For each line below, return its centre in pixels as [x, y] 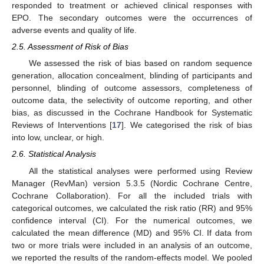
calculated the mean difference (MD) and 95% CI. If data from [132, 232]
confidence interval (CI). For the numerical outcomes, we [132, 220]
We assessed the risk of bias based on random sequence [140, 63]
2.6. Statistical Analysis [54, 154]
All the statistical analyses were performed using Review [140, 171]
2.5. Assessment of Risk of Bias [70, 47]
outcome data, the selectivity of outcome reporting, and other [132, 100]
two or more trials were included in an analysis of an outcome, [132, 245]
